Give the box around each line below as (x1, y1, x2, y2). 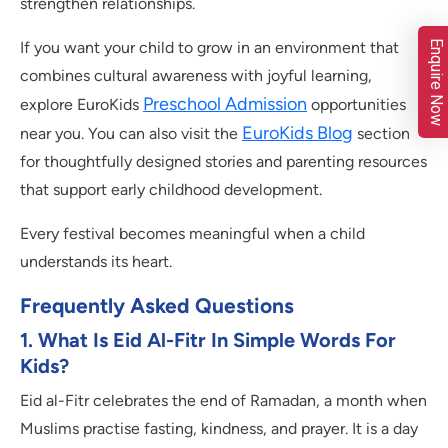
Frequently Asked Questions (20, 293, 294, 319)
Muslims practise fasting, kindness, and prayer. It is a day (20, 419, 418, 439)
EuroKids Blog (242, 122, 353, 145)
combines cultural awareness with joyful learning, (20, 66, 372, 86)
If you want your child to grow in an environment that (20, 38, 399, 58)
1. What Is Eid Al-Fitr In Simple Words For (20, 328, 396, 353)
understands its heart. (20, 252, 172, 272)
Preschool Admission (143, 93, 307, 116)
